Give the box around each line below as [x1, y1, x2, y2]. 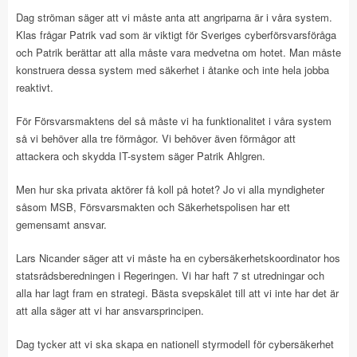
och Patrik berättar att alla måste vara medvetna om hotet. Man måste [16, 44, 341, 60]
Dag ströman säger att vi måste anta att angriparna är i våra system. [16, 9, 332, 25]
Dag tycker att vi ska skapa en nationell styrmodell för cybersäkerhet [16, 335, 334, 351]
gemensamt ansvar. [16, 216, 107, 232]
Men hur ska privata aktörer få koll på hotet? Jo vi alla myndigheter [16, 181, 324, 197]
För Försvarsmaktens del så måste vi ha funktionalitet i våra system [16, 112, 331, 128]
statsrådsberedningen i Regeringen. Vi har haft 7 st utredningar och [16, 267, 324, 283]
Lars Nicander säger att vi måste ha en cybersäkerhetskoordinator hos [16, 249, 340, 265]
